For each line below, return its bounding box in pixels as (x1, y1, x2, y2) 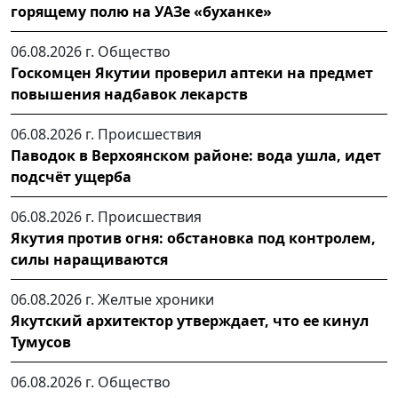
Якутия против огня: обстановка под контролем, (11, 228, 376, 249)
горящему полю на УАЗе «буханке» (11, 2, 272, 22)
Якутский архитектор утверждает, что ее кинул (11, 311, 369, 331)
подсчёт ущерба (11, 167, 131, 187)
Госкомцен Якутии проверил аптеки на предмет (11, 63, 373, 84)
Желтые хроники (98, 290, 214, 310)
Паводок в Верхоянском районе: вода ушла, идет (11, 146, 381, 166)
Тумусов (11, 332, 71, 353)
